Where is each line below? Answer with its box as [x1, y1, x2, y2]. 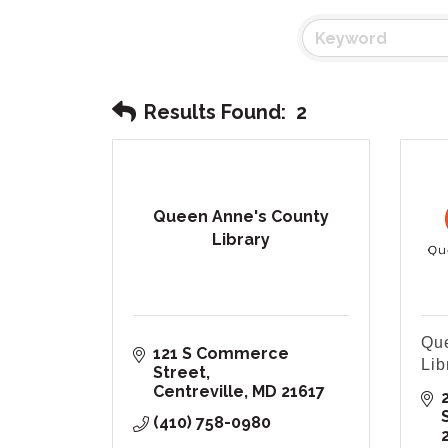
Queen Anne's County [152, 206, 329, 226]
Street [153, 363, 206, 383]
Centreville [153, 382, 244, 402]
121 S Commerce [153, 344, 289, 364]
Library [211, 229, 270, 249]
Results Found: [144, 99, 286, 124]
